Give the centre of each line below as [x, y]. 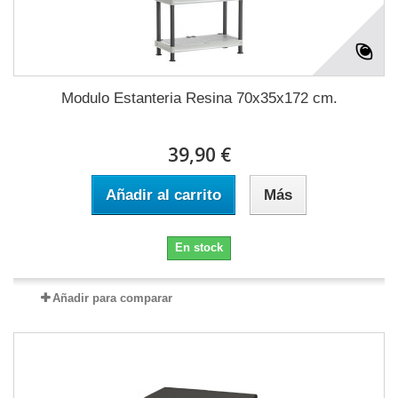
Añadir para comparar [112, 298]
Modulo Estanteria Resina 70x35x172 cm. [199, 99]
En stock [199, 248]
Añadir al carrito [163, 195]
